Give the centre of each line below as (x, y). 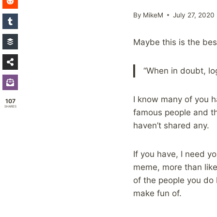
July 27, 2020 (194, 15)
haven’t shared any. (171, 125)
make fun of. (157, 193)
